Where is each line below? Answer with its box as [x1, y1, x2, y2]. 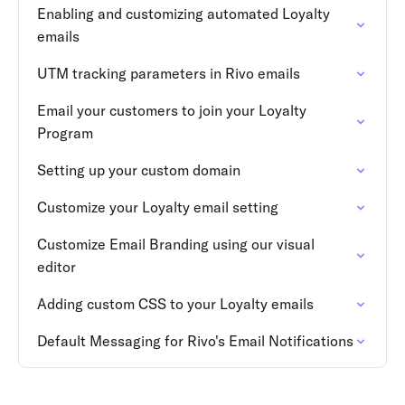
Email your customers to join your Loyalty [37, 101, 306, 119]
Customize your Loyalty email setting [37, 198, 278, 216]
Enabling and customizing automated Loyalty [37, 5, 330, 23]
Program [37, 124, 93, 142]
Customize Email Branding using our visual [37, 235, 315, 253]
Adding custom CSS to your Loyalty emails [37, 295, 314, 313]
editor [37, 258, 76, 276]
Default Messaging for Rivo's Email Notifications [37, 332, 353, 350]
